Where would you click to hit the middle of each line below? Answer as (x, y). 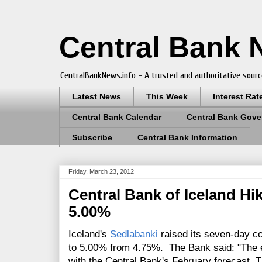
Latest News (96, 97)
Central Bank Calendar (117, 117)
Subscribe (92, 137)
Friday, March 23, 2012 (101, 172)
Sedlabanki (134, 235)
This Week (167, 97)
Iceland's (89, 235)
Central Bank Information (187, 137)
